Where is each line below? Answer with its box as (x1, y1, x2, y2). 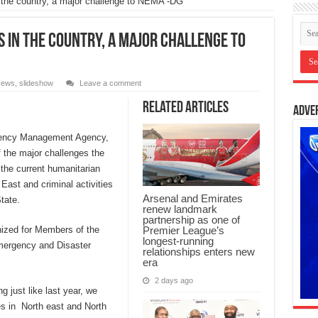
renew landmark (142, 203, 217, 216)
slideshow (18, 79, 53, 88)
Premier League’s (142, 224, 224, 237)
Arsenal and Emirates (142, 192, 243, 205)
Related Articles (142, 100, 229, 117)
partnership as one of (142, 214, 240, 226)
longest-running (142, 235, 214, 248)
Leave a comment (79, 79, 141, 88)
